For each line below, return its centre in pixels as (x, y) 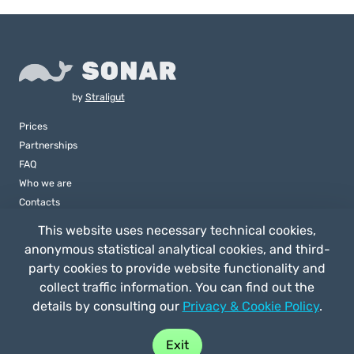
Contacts (40, 201)
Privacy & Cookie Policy (250, 306)
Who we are (45, 183)
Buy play (187, 317)
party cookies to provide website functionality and (177, 268)
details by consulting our (107, 306)
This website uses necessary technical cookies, (177, 230)
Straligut (105, 96)
